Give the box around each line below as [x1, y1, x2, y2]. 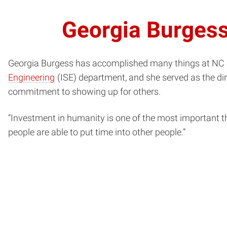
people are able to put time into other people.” [8, 127, 185, 137]
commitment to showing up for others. [8, 86, 161, 97]
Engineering [8, 72, 55, 83]
